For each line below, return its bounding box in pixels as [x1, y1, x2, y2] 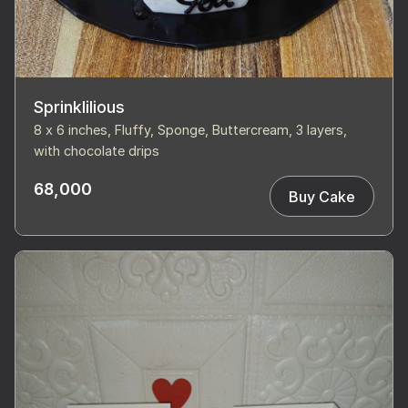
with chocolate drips [34, 143, 159, 158]
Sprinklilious [34, 97, 125, 117]
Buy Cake [289, 187, 355, 206]
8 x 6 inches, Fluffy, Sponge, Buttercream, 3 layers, [34, 122, 347, 138]
